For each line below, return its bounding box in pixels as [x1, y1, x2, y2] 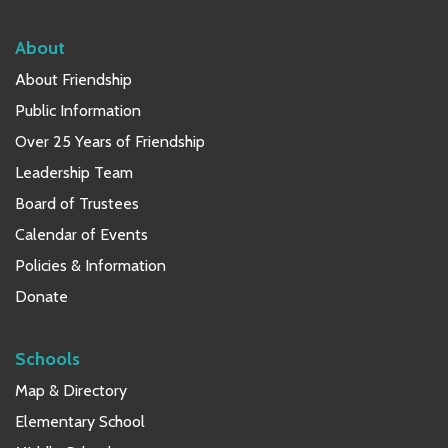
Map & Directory [15, 380, 127, 400]
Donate [15, 286, 68, 306]
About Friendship [15, 69, 132, 89]
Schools [15, 347, 80, 369]
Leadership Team [15, 162, 133, 182]
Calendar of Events [15, 224, 148, 244]
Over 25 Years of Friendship [15, 131, 205, 151]
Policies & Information [15, 255, 166, 275]
